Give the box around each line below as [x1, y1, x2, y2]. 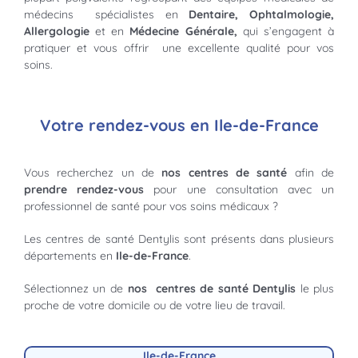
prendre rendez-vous [23, 182, 145, 197]
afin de [287, 165, 335, 181]
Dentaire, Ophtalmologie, [189, 6, 335, 22]
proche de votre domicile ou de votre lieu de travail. [23, 298, 285, 313]
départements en [23, 249, 116, 264]
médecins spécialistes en [23, 6, 189, 22]
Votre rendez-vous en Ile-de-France [39, 114, 319, 135]
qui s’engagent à [242, 23, 335, 38]
